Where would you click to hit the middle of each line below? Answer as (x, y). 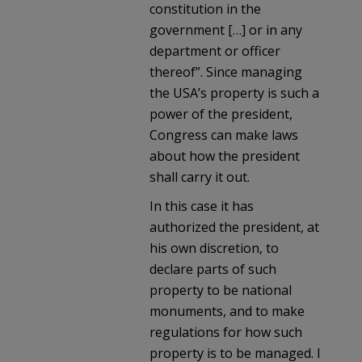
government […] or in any (226, 30)
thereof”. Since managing (226, 72)
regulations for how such (226, 333)
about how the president (225, 156)
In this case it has (202, 206)
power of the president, (221, 114)
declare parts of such (213, 269)
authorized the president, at (234, 227)
